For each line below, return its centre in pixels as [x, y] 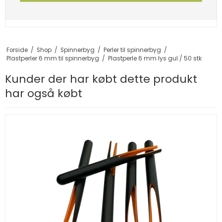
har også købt [44, 93]
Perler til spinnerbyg [132, 50]
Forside [17, 50]
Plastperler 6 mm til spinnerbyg [53, 58]
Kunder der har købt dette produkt [101, 79]
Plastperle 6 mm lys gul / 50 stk [155, 58]
